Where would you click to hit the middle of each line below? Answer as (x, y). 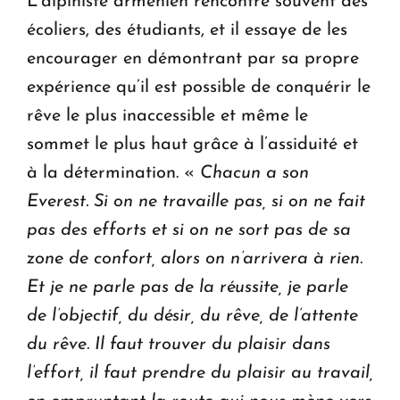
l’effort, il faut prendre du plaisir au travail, (200, 374)
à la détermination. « (113, 174)
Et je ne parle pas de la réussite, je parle (187, 288)
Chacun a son (254, 174)
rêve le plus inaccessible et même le (167, 117)
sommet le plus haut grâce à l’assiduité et (192, 145)
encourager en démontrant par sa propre (193, 59)
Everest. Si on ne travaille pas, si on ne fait (196, 202)
